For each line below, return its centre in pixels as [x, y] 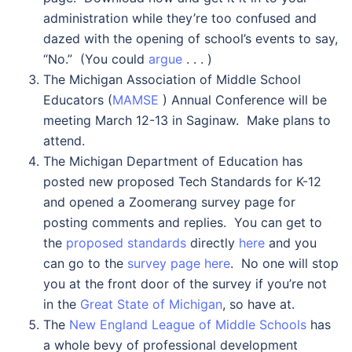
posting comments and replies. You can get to [183, 222]
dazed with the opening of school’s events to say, [191, 38]
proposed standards [126, 243]
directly [213, 243]
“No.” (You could [96, 59]
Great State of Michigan [151, 304]
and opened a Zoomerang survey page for [169, 202]
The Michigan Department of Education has [173, 161]
